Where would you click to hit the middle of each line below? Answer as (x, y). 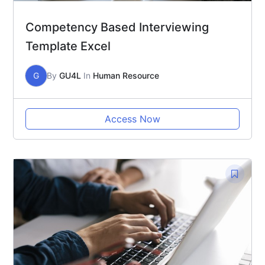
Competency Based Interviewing (117, 27)
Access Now (132, 119)
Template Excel (68, 46)
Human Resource (126, 75)
